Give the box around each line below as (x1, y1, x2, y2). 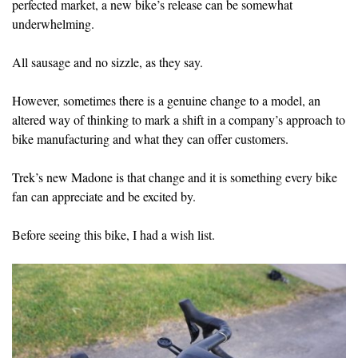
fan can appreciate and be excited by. (12, 187, 196, 205)
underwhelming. (12, 14, 94, 32)
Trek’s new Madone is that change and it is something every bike (12, 168, 337, 185)
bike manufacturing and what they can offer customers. (12, 129, 288, 147)
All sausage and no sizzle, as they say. (12, 53, 203, 70)
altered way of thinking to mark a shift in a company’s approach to (12, 110, 345, 128)
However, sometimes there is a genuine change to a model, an (12, 91, 320, 109)
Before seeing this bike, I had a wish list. (12, 225, 215, 243)
